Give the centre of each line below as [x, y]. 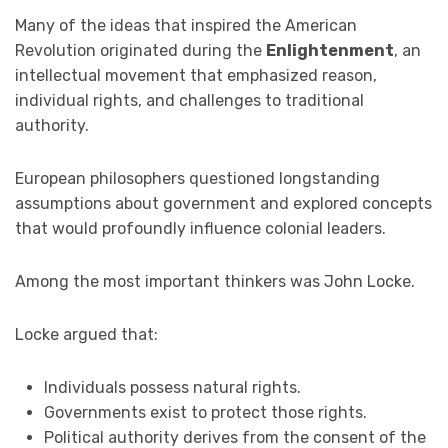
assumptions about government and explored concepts [223, 203]
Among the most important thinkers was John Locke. [215, 281]
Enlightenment [330, 50]
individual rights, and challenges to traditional [189, 100]
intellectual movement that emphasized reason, [196, 75]
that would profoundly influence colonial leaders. [200, 228]
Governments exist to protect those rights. [205, 412]
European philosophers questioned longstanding [197, 178]
